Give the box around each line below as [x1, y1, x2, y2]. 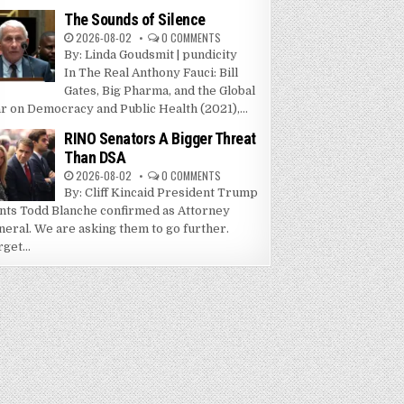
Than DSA [64, 148, 126, 168]
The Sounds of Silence [64, 10, 206, 30]
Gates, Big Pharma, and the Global [64, 84, 256, 98]
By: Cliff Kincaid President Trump [64, 186, 259, 200]
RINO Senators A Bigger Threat [64, 129, 256, 149]
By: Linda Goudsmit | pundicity [64, 48, 238, 62]
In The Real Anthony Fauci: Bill [64, 66, 239, 80]
